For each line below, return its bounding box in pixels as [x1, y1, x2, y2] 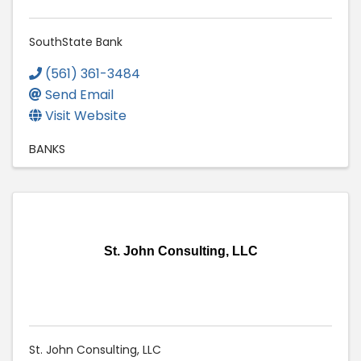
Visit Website [45, 106, 127, 126]
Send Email [45, 85, 114, 105]
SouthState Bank [29, 34, 122, 51]
